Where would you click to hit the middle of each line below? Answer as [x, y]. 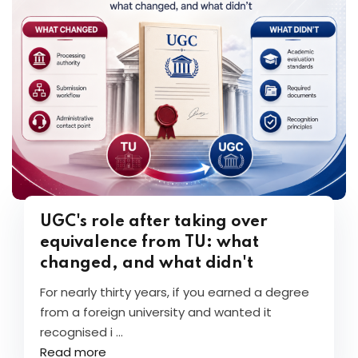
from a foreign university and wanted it [156, 312]
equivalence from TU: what [149, 243]
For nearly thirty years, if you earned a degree [175, 292]
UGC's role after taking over [154, 222]
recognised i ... [82, 332]
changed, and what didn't [147, 264]
